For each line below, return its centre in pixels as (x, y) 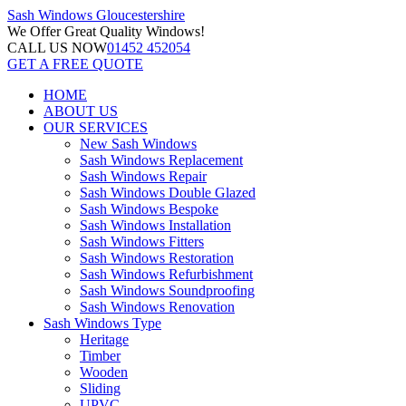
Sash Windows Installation (155, 225)
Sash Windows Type (102, 323)
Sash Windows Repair (143, 176)
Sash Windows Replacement (161, 160)
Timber (100, 356)
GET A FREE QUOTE (75, 64)
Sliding (100, 388)
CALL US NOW (57, 48)
